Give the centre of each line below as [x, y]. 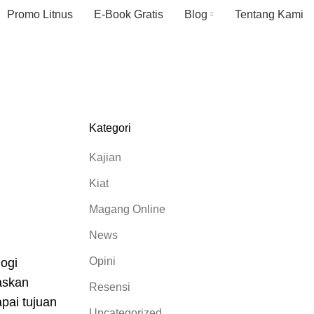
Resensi [110, 287]
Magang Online [127, 209]
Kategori [110, 128]
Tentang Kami [269, 14]
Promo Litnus [40, 14]
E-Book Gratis [129, 14]
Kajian [105, 157]
